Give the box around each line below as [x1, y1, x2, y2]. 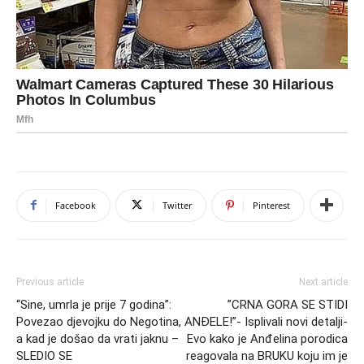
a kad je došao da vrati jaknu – [16, 331, 179, 346]
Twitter [162, 198, 192, 211]
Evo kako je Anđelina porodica [187, 331, 348, 346]
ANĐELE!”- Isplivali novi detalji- [184, 314, 348, 329]
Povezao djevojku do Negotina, [16, 314, 181, 329]
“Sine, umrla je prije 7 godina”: [16, 297, 171, 312]
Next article [299, 275, 348, 288]
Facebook [55, 198, 96, 211]
